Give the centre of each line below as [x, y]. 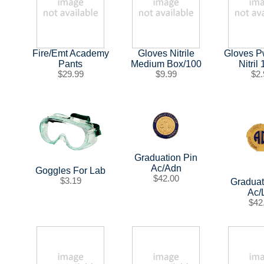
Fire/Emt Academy [70, 54]
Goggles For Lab [71, 171]
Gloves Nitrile [166, 54]
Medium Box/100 [166, 64]
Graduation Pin [166, 157]
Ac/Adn [166, 168]
